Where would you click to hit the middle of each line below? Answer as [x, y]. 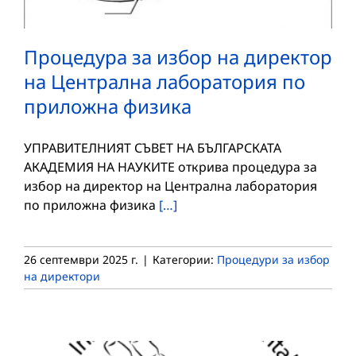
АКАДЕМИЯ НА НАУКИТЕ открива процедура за [170, 166]
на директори [62, 276]
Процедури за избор [273, 259]
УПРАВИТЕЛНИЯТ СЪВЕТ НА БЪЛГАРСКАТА [153, 147]
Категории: [185, 259]
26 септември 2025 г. [81, 259]
